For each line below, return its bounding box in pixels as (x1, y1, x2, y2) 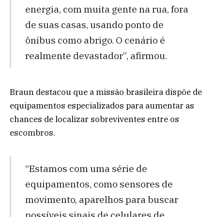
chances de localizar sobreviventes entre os (10, 113, 179, 124)
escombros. (10, 127, 55, 138)
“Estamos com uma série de (25, 162, 147, 175)
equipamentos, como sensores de (25, 178, 173, 190)
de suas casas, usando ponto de (25, 18, 164, 31)
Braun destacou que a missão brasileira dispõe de (10, 86, 202, 97)
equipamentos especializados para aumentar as (10, 100, 194, 111)
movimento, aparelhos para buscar (25, 193, 178, 206)
